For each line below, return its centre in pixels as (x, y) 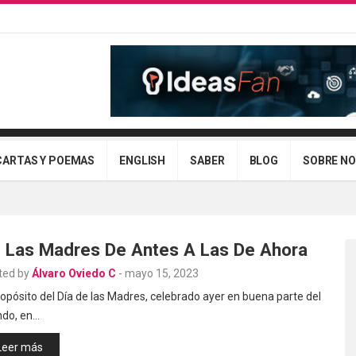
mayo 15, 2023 (162, 273)
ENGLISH (143, 160)
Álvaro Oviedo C (74, 273)
